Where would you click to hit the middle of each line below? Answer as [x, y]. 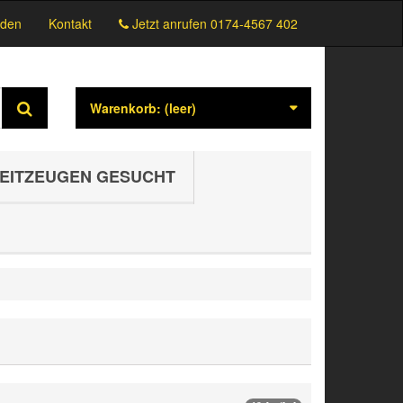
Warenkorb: [125, 108]
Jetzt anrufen [170, 23]
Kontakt [70, 23]
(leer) [180, 108]
